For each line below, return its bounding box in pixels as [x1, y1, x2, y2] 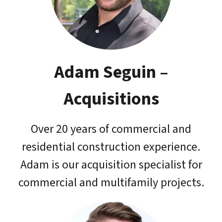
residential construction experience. [22, 138, 200, 156]
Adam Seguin [54, 59, 156, 85]
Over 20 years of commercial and [31, 120, 191, 138]
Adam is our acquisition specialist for [20, 156, 202, 173]
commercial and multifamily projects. [18, 173, 204, 191]
